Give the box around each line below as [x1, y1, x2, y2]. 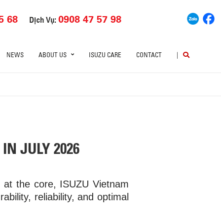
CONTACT [136, 51, 162, 59]
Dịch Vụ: [29, 14, 59, 25]
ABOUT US [38, 51, 67, 59]
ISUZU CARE [89, 51, 121, 59]
